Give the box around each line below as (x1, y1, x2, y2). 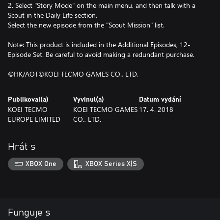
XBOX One (26, 160, 57, 167)
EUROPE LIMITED (8, 114, 60, 124)
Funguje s (8, 207, 50, 218)
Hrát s (8, 142, 35, 152)
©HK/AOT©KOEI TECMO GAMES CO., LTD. (8, 69, 138, 79)
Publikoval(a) (8, 96, 49, 103)
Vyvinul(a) (73, 96, 105, 103)
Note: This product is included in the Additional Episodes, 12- (8, 40, 191, 49)
